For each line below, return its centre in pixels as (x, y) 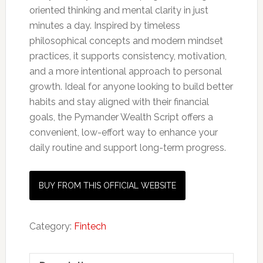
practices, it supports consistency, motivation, (128, 56)
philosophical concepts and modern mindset (126, 41)
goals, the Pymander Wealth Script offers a (121, 117)
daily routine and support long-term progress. (127, 148)
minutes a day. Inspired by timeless (104, 26)
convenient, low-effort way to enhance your (123, 133)
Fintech (90, 227)
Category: (51, 227)
